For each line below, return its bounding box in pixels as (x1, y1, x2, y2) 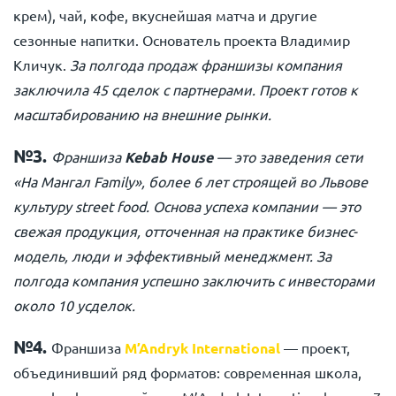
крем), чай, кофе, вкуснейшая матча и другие (13, 6, 317, 24)
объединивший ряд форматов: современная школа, (13, 363, 362, 381)
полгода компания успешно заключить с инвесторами (13, 271, 375, 289)
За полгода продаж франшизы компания (70, 56, 342, 73)
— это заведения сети (213, 148, 363, 165)
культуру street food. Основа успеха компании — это (13, 197, 361, 215)
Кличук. (13, 56, 70, 73)
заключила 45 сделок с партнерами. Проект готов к (13, 80, 358, 98)
